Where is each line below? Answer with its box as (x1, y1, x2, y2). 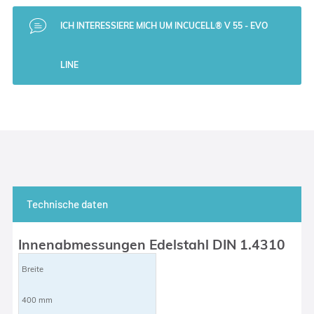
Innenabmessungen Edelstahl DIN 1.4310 (18, 235, 286, 253)
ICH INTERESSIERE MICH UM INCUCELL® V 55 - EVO (60, 20, 268, 31)
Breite (22, 264, 44, 274)
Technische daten (26, 197, 108, 210)
